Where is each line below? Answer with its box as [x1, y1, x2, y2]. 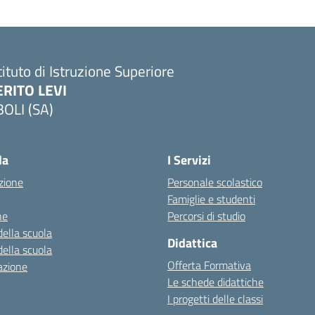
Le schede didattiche [167, 274, 264, 290]
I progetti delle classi [167, 290, 263, 307]
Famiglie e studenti [167, 191, 255, 207]
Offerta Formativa [167, 257, 251, 274]
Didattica [167, 233, 217, 252]
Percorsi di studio [167, 207, 245, 224]
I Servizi [167, 150, 211, 169]
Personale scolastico [167, 174, 262, 191]
